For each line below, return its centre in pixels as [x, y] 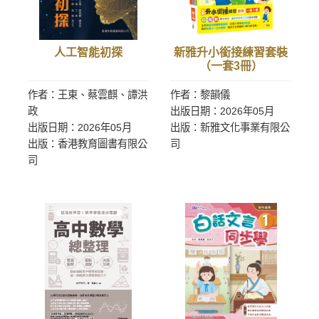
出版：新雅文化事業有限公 [230, 127]
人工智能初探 [88, 52]
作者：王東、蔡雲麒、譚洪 [88, 95]
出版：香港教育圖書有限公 [88, 144]
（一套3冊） [231, 66]
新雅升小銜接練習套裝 [231, 52]
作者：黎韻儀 [200, 95]
